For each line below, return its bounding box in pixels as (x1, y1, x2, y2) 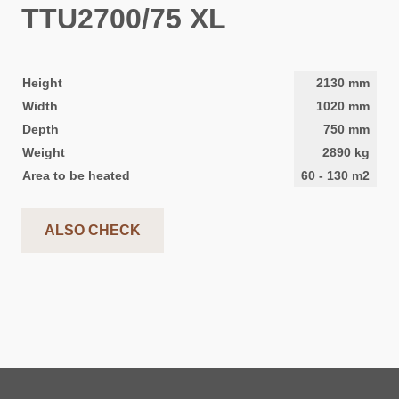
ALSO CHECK (45, 223, 141, 239)
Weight (22, 145, 65, 160)
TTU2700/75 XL (21, 3, 226, 36)
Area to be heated (22, 168, 130, 183)
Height (22, 76, 62, 91)
